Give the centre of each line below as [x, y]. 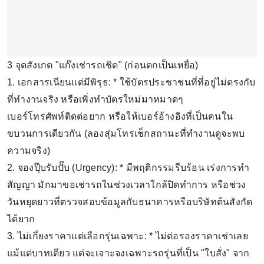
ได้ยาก [21, 219]
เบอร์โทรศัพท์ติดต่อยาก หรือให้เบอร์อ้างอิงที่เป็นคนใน [120, 116]
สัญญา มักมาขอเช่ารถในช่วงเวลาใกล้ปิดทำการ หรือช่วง [127, 184]
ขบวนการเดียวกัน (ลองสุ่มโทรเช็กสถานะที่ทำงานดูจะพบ [126, 133]
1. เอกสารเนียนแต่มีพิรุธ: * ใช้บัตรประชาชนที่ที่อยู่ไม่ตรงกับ [131, 82]
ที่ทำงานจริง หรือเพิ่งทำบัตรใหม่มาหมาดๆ [95, 99]
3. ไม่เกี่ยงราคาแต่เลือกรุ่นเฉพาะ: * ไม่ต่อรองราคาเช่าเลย [128, 236]
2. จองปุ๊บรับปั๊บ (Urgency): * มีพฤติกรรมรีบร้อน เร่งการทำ [128, 167]
